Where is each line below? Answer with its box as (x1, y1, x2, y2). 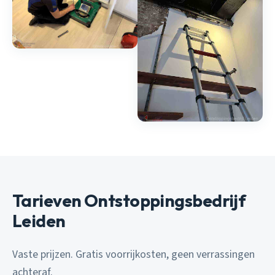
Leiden (12, 210, 66, 232)
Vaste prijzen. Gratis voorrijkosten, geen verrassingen (12, 247, 255, 263)
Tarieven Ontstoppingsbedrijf (12, 190, 246, 212)
